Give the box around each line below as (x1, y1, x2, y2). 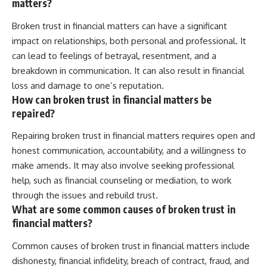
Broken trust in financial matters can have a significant (12, 20, 227, 32)
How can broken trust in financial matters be (12, 92, 212, 106)
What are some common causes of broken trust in (12, 203, 235, 216)
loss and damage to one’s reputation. (12, 79, 164, 91)
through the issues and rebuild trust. (12, 190, 158, 201)
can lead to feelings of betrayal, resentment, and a (12, 49, 216, 61)
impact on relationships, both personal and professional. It (12, 35, 246, 46)
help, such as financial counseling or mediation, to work (12, 175, 231, 187)
